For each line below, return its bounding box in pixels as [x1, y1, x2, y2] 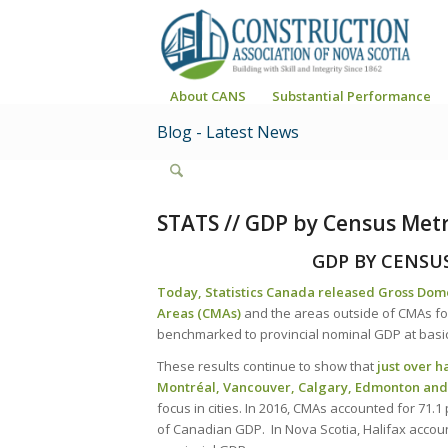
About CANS [170, 87, 246, 105]
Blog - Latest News [157, 121, 299, 143]
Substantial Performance [272, 87, 431, 105]
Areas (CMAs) [157, 304, 241, 323]
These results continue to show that [157, 357, 377, 376]
